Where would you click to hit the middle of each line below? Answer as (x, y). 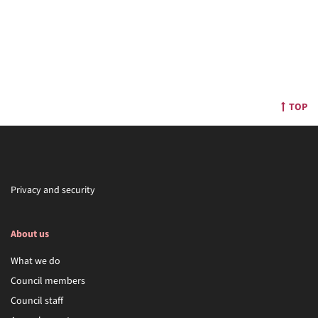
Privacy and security (53, 191)
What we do (35, 261)
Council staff (37, 301)
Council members (48, 281)
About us (30, 235)
